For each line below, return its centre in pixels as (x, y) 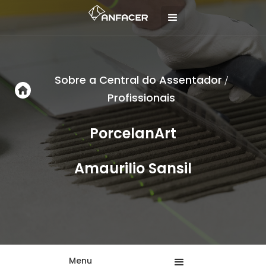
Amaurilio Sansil (133, 168)
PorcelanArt (133, 133)
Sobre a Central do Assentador (138, 80)
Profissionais (141, 98)
